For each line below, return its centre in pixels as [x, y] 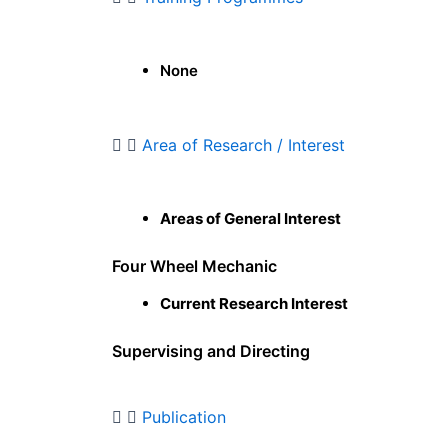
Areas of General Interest [250, 219]
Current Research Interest [254, 304]
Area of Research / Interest [243, 145]
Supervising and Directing [211, 351]
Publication [184, 417]
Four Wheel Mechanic [194, 266]
